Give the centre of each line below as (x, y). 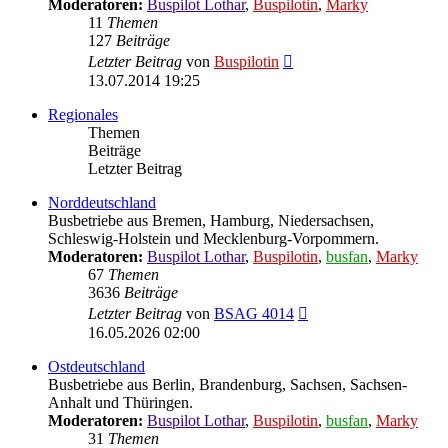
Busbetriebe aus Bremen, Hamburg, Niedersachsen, (211, 220)
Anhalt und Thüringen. (120, 402)
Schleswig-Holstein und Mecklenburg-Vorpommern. (213, 238)
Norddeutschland (102, 202)
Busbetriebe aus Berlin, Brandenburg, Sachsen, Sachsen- (227, 384)
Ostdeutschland (96, 366)
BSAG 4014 (254, 313)
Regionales (83, 114)
